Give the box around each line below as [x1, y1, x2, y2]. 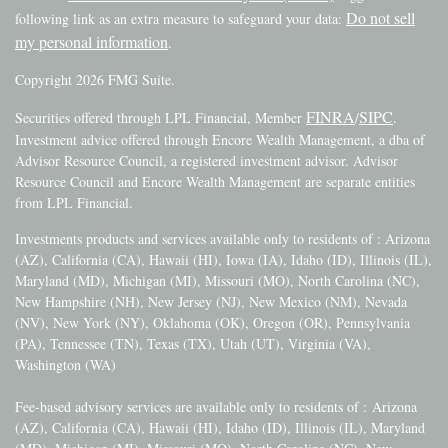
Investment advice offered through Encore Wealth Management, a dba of [15, 129, 425, 149]
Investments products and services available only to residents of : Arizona [15, 228, 430, 248]
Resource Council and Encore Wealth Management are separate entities [15, 171, 415, 191]
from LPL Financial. [15, 192, 133, 212]
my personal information [15, 30, 168, 52]
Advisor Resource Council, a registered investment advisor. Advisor [15, 150, 398, 170]
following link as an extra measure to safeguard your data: [15, 8, 346, 28]
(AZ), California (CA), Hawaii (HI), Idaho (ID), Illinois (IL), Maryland [15, 417, 425, 437]
